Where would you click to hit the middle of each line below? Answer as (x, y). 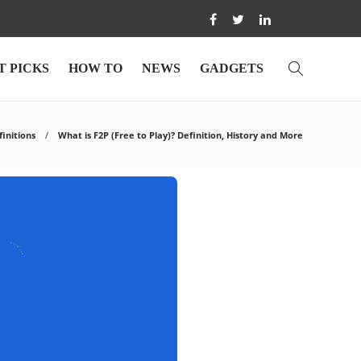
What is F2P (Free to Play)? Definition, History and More (180, 135)
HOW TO (95, 68)
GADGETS (232, 68)
